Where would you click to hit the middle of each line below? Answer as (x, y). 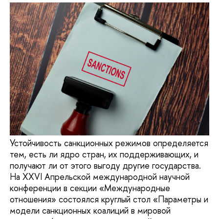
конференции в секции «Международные (90, 188)
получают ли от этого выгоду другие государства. (105, 166)
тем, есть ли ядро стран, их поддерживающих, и (104, 154)
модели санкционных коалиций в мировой (90, 211)
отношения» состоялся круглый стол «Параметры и (109, 199)
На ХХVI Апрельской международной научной (100, 177)
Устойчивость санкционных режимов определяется (109, 143)
